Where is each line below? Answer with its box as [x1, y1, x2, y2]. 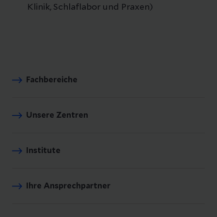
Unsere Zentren [26, 111, 88, 120]
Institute [26, 147, 61, 155]
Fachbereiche [26, 76, 77, 84]
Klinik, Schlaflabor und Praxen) [27, 3, 153, 12]
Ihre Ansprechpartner [26, 182, 110, 190]
